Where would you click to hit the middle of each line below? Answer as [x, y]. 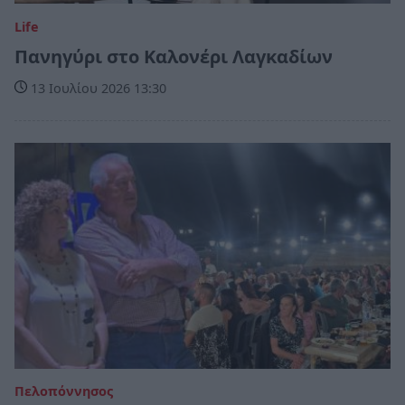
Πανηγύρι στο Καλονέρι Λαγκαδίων [174, 57]
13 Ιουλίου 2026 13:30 [97, 89]
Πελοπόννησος [64, 391]
